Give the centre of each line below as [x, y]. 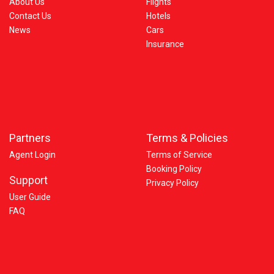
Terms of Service [179, 155]
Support [28, 180]
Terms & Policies [187, 138]
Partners [30, 138]
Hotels [158, 16]
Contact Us [30, 16]
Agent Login [32, 155]
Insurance [165, 44]
